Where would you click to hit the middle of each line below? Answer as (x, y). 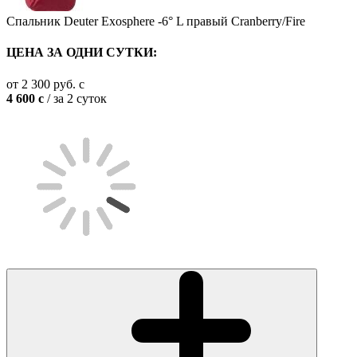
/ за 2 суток (75, 98)
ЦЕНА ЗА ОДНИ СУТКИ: (82, 53)
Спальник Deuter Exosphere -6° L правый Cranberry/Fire (156, 21)
